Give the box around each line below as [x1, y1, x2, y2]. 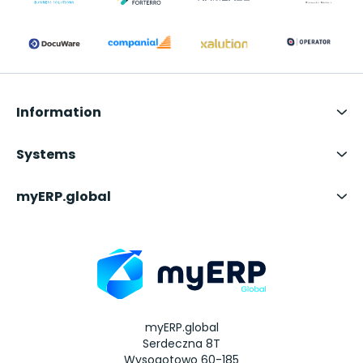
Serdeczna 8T [143, 335, 220, 352]
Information [16, 102, 101, 122]
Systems [16, 144, 75, 164]
